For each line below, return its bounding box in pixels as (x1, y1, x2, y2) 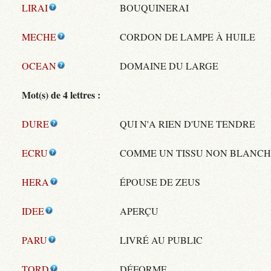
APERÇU (120, 204, 158, 218)
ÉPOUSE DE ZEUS (120, 175, 200, 189)
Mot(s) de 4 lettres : (22, 88, 100, 102)
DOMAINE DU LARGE (120, 59, 218, 73)
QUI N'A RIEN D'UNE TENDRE (120, 117, 255, 131)
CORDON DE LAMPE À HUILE (120, 30, 255, 44)
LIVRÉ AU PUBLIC (120, 233, 203, 247)
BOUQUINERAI (120, 1, 189, 15)
